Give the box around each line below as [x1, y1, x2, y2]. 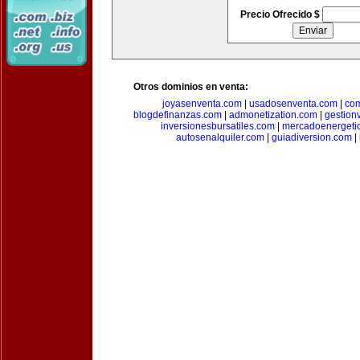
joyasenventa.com [162, 98, 242, 109]
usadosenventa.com [249, 98, 337, 109]
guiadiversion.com [271, 132, 352, 143]
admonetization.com [229, 109, 317, 121]
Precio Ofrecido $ [239, 9, 322, 20]
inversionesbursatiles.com [160, 121, 275, 132]
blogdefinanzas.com [133, 109, 222, 121]
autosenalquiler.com [175, 132, 264, 143]
